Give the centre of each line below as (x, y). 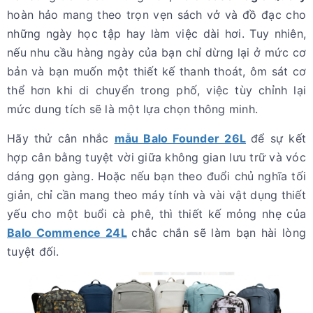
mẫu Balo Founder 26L (180, 139)
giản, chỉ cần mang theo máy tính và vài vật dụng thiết (156, 195)
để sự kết (279, 139)
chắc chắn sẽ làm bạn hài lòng (219, 233)
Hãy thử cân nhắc (61, 139)
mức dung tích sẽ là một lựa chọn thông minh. (132, 109)
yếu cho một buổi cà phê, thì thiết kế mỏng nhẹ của (156, 214)
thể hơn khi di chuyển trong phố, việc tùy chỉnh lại (156, 90)
